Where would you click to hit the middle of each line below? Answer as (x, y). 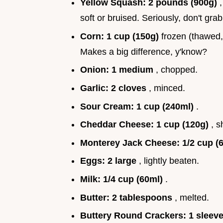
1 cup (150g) (134, 36)
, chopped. (177, 70)
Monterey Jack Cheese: (131, 143)
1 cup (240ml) (166, 106)
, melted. (192, 197)
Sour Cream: (108, 106)
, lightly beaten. (169, 161)
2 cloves (130, 88)
